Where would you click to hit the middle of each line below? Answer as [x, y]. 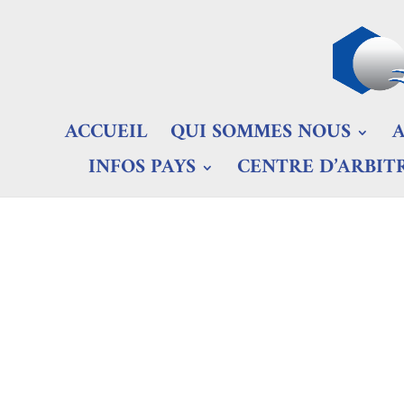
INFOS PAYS [142, 167]
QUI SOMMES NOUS [260, 132]
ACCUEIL [106, 132]
